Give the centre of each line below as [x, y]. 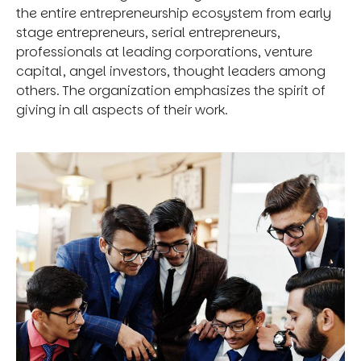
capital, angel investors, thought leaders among [171, 71]
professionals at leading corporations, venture [164, 52]
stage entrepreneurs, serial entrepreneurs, [148, 32]
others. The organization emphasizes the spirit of [171, 90]
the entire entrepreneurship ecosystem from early [174, 13]
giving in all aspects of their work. [122, 110]
